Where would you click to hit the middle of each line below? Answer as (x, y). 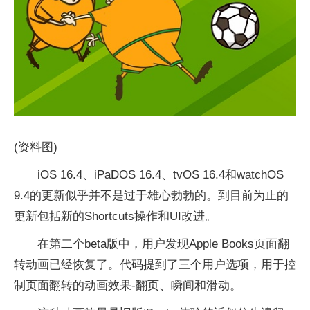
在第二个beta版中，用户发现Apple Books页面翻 (163, 244)
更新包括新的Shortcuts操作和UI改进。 (115, 216)
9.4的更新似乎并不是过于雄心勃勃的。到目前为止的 (151, 195)
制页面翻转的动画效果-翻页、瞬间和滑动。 (128, 285)
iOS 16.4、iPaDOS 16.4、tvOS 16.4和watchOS (161, 174)
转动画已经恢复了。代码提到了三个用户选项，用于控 (155, 264)
